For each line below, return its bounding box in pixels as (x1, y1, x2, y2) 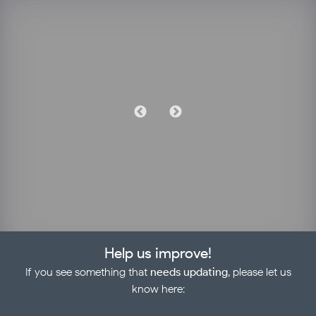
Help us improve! (104, 243, 212, 262)
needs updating (150, 265, 228, 279)
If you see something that (25, 265, 150, 279)
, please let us (227, 265, 291, 279)
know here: (131, 281, 185, 296)
